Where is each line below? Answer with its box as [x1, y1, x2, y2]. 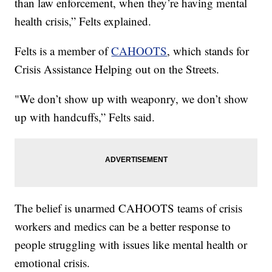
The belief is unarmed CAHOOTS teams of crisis [15, 200, 243, 216]
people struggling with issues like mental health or [15, 237, 248, 253]
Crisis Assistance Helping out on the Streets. [15, 61, 220, 77]
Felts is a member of [15, 43, 112, 59]
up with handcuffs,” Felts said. [15, 109, 155, 125]
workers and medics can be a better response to [15, 219, 231, 234]
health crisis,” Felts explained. [15, 13, 152, 29]
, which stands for [167, 43, 250, 59]
